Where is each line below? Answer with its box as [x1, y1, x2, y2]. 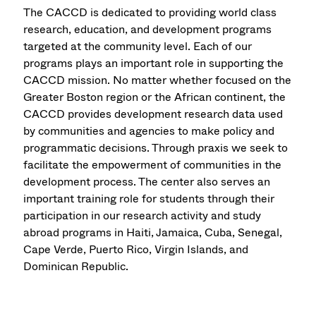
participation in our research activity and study [23, 207, 262, 224]
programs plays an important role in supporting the [23, 55, 284, 72]
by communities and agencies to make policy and [23, 123, 275, 140]
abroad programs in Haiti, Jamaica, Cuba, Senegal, [23, 224, 283, 241]
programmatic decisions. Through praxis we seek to [23, 140, 288, 157]
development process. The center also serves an [23, 174, 271, 190]
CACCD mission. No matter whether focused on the [23, 72, 292, 89]
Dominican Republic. [23, 258, 132, 275]
